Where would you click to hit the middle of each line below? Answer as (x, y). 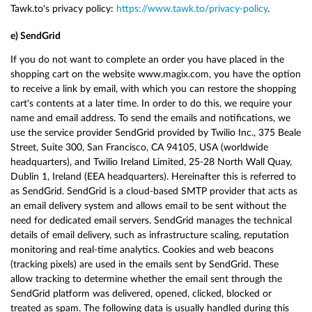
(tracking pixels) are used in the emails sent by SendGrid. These (145, 265)
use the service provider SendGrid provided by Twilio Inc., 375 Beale (156, 133)
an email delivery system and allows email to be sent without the (148, 206)
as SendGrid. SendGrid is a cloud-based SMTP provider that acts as (154, 192)
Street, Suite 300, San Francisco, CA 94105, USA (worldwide (139, 148)
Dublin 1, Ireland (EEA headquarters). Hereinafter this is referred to (153, 177)
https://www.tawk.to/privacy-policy (192, 8)
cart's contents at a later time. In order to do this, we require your (151, 104)
